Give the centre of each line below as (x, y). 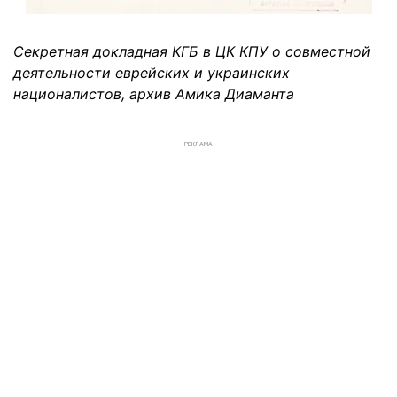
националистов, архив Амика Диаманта (154, 94)
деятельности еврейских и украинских (152, 73)
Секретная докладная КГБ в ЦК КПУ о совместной (192, 52)
